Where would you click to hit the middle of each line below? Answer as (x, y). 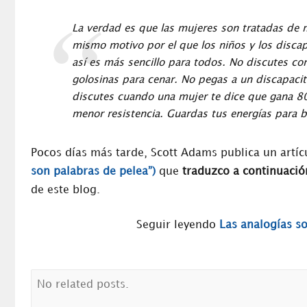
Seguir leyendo (177, 225)
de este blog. (65, 191)
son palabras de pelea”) (95, 172)
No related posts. (83, 285)
